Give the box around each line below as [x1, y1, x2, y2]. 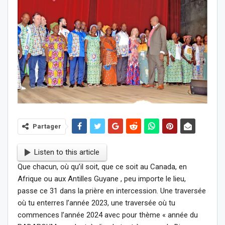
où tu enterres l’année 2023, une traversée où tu [18, 198, 175, 207]
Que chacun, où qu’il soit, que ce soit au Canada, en [18, 162, 187, 171]
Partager [33, 122, 61, 130]
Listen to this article [34, 148, 99, 157]
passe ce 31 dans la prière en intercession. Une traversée [18, 186, 206, 195]
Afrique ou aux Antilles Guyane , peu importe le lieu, [18, 174, 186, 183]
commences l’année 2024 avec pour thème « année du [18, 210, 198, 219]
